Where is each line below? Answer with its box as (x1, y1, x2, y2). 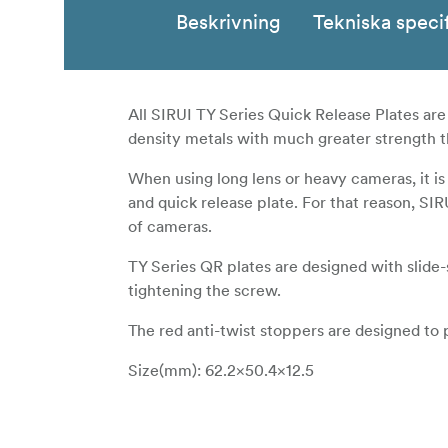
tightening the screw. (128, 280, 281, 301)
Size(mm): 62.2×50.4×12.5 (128, 360, 314, 381)
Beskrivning (176, 9, 281, 36)
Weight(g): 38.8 (128, 400, 238, 421)
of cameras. (128, 216, 212, 237)
